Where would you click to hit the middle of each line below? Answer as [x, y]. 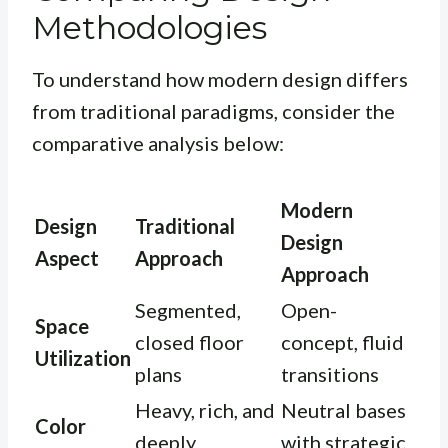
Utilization [83, 358]
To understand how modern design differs [220, 79]
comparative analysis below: [158, 143]
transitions [330, 374]
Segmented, [188, 310]
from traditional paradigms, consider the [213, 111]
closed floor [189, 342]
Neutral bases [343, 410]
